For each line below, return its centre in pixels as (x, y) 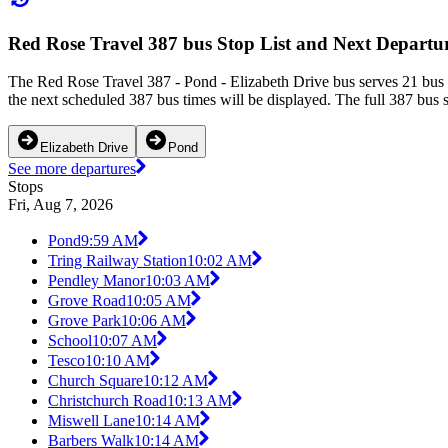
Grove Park (84, 321)
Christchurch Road (107, 401)
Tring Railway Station (117, 261)
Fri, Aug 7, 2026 (60, 205)
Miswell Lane (91, 421)
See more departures (72, 169)
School (70, 341)
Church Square (95, 381)
